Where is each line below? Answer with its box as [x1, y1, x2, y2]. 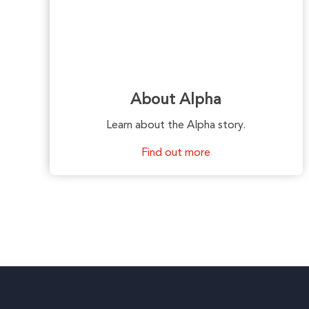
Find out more [141, 147, 211, 159]
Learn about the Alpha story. [106, 119, 246, 131]
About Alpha [130, 92, 222, 108]
